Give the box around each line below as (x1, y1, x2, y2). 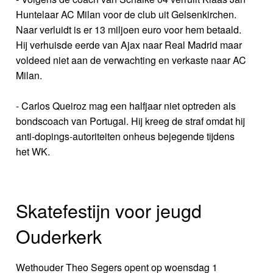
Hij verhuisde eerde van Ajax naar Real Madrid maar (16, 38, 243, 52)
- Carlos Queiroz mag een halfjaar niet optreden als (16, 99, 236, 113)
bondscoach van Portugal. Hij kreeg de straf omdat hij (16, 114, 246, 129)
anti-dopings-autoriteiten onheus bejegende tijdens (16, 129, 235, 144)
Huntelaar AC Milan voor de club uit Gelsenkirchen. (16, 7, 237, 22)
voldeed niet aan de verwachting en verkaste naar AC (16, 53, 247, 68)
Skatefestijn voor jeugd (16, 197, 202, 224)
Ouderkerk (16, 222, 102, 250)
